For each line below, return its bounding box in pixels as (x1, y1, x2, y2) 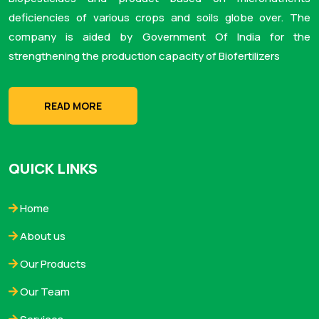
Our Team (18, 283, 70, 299)
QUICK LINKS (9, 158, 98, 178)
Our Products (18, 256, 86, 271)
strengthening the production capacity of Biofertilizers (9, 48, 280, 63)
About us (18, 228, 66, 244)
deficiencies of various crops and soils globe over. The (9, 9, 310, 25)
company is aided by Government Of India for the (9, 28, 310, 44)
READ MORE (44, 98, 102, 113)
